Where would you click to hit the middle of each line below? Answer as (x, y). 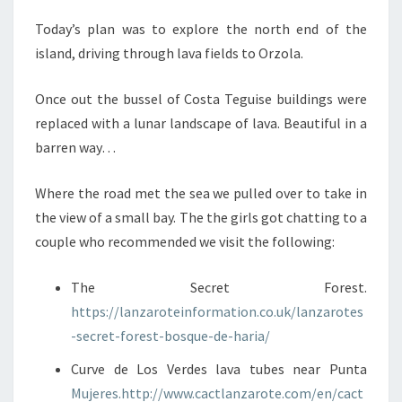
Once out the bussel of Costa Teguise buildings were (201, 98)
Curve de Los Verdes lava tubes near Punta (219, 368)
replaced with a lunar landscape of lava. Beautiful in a (201, 122)
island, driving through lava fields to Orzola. (169, 52)
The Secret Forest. (219, 287)
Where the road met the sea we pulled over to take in (201, 192)
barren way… (75, 147)
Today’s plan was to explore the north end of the (201, 28)
